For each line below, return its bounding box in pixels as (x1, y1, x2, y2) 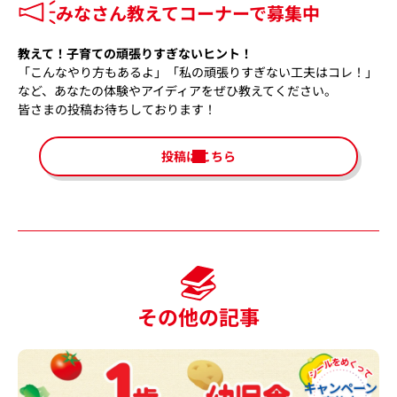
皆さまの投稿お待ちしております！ (18, 99, 216, 118)
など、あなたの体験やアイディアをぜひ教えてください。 (18, 81, 337, 99)
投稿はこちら (161, 147, 236, 166)
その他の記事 (137, 300, 260, 331)
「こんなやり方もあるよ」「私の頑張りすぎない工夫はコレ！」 (18, 62, 378, 81)
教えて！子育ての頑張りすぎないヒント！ (18, 43, 253, 62)
